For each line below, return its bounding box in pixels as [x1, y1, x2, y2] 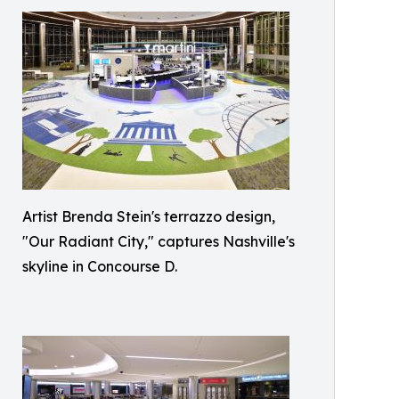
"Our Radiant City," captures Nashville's [22, 232, 295, 250]
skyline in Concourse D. [22, 257, 177, 275]
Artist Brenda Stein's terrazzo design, [22, 208, 275, 225]
